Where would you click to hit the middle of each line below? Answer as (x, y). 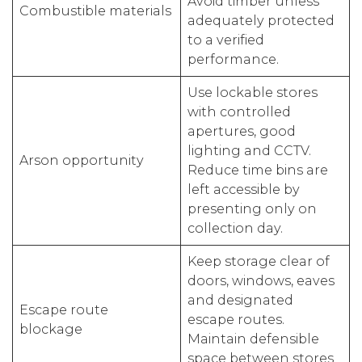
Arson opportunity (82, 160)
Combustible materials (95, 11)
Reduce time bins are (258, 170)
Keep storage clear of (259, 261)
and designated (240, 300)
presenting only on (252, 209)
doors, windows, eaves (261, 281)
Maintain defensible (253, 339)
